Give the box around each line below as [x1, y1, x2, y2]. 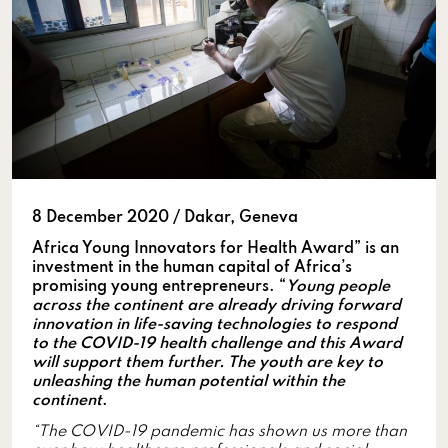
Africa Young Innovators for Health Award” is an [32, 240, 399, 257]
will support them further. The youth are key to [32, 354, 383, 371]
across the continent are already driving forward [32, 297, 401, 314]
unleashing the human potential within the [32, 373, 345, 390]
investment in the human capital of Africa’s [32, 259, 352, 276]
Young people [286, 278, 390, 295]
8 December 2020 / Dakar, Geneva [32, 209, 298, 226]
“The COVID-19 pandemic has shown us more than [32, 423, 407, 440]
